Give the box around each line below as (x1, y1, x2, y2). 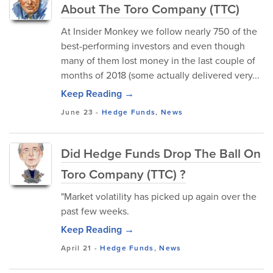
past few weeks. (61, 204, 129, 218)
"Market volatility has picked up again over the (61, 190, 257, 203)
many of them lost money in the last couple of (61, 54, 255, 67)
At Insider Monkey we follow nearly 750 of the (61, 24, 257, 38)
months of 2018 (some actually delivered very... (61, 68, 260, 82)
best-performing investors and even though (61, 39, 245, 52)
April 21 (61, 243, 92, 253)
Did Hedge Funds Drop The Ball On (61, 144, 261, 162)
